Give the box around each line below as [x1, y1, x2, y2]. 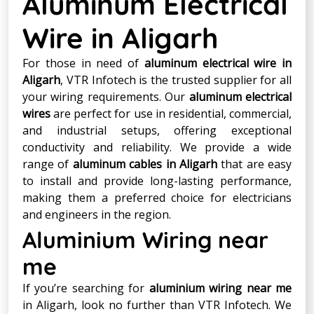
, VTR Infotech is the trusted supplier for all [60, 71, 292, 88]
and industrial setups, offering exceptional [22, 122, 292, 138]
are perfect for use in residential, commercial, [50, 105, 292, 121]
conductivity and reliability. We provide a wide [22, 139, 292, 155]
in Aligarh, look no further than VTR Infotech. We [22, 296, 292, 313]
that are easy [217, 156, 292, 172]
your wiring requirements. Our [22, 88, 189, 104]
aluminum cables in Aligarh [72, 156, 217, 172]
